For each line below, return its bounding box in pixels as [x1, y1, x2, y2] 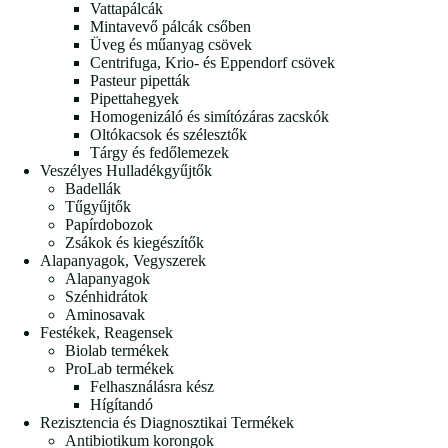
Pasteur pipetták [90, 71, 190, 89]
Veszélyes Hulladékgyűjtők [40, 161, 212, 179]
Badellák [65, 179, 121, 197]
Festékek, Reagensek [40, 323, 173, 341]
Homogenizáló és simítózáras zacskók [90, 107, 329, 125]
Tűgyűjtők [65, 197, 131, 215]
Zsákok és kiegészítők [65, 233, 204, 251]
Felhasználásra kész [90, 377, 214, 395]
